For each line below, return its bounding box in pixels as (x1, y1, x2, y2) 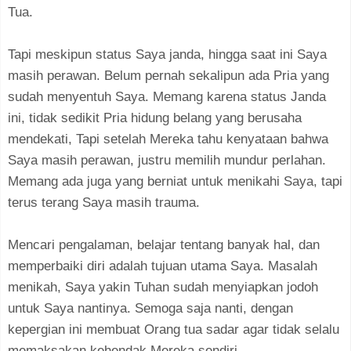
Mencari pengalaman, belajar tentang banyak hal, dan (8, 237, 320, 252)
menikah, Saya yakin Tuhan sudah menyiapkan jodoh (8, 279, 318, 295)
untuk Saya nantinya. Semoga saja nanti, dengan (8, 300, 293, 316)
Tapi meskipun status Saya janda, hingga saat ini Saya (8, 46, 327, 62)
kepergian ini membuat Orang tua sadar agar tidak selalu (8, 321, 339, 337)
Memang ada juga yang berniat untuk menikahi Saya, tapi (8, 173, 342, 189)
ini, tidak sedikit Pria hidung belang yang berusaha (8, 110, 302, 125)
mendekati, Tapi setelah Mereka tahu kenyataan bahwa (8, 131, 328, 147)
